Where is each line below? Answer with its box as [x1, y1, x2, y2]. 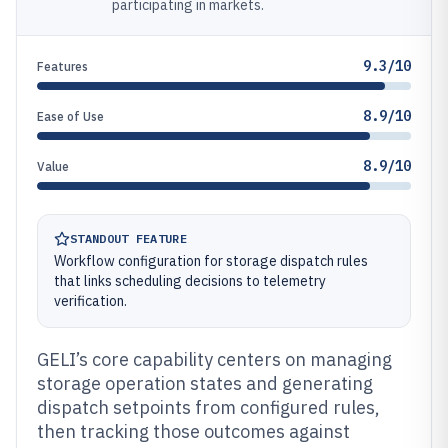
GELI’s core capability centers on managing [37, 348, 392, 371]
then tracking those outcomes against [37, 420, 350, 443]
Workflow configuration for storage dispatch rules [54, 252, 368, 270]
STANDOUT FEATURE [70, 231, 187, 246]
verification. [54, 292, 127, 310]
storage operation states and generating [37, 372, 373, 395]
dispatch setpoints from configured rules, [37, 396, 380, 419]
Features [37, 59, 88, 74]
